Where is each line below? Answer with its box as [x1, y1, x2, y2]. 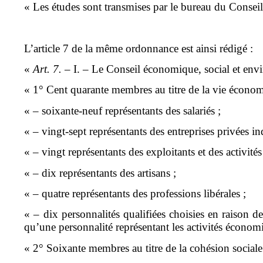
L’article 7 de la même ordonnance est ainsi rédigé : [24, 42, 254, 55]
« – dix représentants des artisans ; [24, 166, 177, 179]
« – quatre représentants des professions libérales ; [24, 187, 247, 200]
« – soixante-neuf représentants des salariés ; [24, 104, 221, 117]
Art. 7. [33, 63, 62, 76]
